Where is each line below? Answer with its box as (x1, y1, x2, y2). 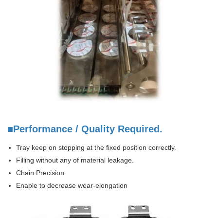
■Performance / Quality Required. (7, 123, 163, 134)
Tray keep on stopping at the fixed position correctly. (16, 143, 176, 151)
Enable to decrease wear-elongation (16, 181, 127, 189)
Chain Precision (16, 168, 64, 177)
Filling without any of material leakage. (16, 156, 134, 164)
